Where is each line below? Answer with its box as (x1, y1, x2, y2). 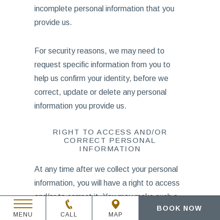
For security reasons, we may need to (34, 47, 165, 55)
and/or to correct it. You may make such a (34, 192, 178, 201)
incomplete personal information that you (34, 4, 174, 13)
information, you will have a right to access (34, 179, 180, 187)
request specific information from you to (34, 60, 170, 69)
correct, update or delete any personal (34, 88, 166, 96)
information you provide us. (34, 102, 127, 110)
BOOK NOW (157, 204, 202, 212)
